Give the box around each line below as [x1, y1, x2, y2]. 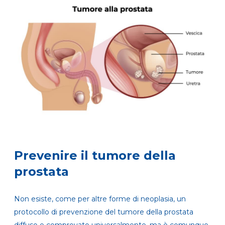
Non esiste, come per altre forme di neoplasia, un [14, 194, 186, 203]
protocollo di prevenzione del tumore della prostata [14, 207, 193, 216]
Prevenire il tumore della [14, 148, 176, 163]
